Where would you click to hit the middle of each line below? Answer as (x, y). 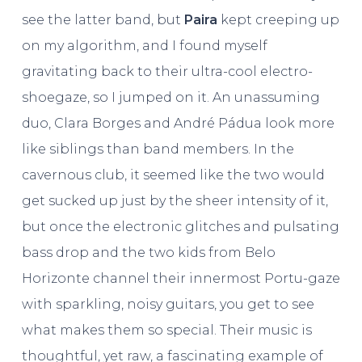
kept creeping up (278, 20)
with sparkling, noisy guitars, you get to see (168, 304)
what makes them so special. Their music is (166, 330)
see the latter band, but (103, 20)
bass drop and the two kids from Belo (148, 253)
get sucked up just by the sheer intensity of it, (175, 201)
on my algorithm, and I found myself (144, 46)
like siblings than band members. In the (158, 149)
